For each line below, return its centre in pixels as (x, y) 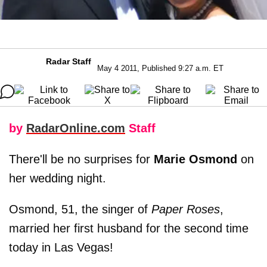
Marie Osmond (194, 159)
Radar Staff (69, 61)
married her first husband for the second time (129, 228)
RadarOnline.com (76, 128)
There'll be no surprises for (80, 159)
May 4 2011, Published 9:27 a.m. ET (160, 68)
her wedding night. (58, 178)
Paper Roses (186, 209)
